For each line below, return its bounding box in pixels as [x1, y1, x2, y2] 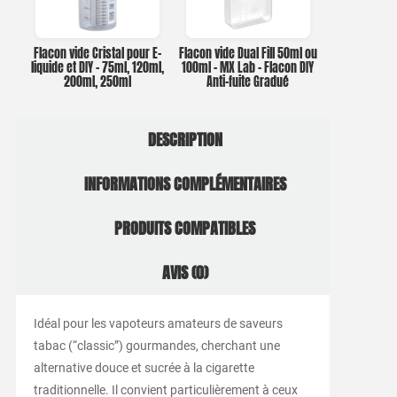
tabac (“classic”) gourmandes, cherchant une [33, 339, 280, 354]
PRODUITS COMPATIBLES [114, 217, 256, 241]
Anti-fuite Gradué [206, 72, 290, 91]
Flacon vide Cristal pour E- [34, 43, 162, 63]
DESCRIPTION [147, 128, 222, 152]
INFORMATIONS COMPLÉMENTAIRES [83, 173, 286, 197]
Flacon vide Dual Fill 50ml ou [178, 43, 317, 63]
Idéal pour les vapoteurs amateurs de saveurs [33, 316, 283, 331]
